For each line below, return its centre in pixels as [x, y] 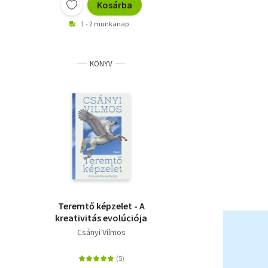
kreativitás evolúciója [101, 217]
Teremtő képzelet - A [101, 205]
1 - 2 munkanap [105, 23]
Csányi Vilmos [101, 232]
